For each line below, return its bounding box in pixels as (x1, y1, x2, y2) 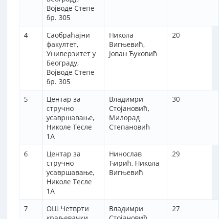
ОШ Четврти (46, 204, 89, 214)
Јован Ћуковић (109, 49, 157, 59)
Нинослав (109, 149, 142, 159)
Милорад (109, 113, 140, 123)
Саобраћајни (46, 30, 90, 40)
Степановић (109, 122, 150, 132)
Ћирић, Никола (109, 158, 159, 168)
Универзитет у (46, 49, 96, 59)
